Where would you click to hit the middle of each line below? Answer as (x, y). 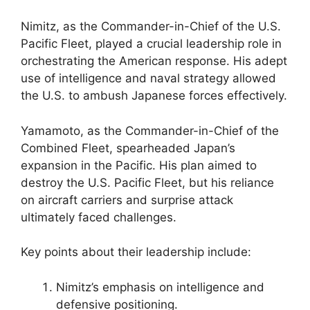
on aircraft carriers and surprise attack (127, 200)
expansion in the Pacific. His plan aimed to (139, 165)
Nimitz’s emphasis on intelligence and (160, 287)
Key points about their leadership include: (136, 252)
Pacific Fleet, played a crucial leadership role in (151, 44)
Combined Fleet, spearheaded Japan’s (128, 148)
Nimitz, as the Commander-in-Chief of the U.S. (151, 26)
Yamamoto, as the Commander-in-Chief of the (150, 130)
